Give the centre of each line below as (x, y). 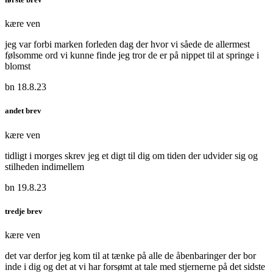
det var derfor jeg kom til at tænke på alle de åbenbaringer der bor (130, 255)
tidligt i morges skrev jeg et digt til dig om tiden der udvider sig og (131, 155)
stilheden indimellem (44, 166)
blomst (18, 66)
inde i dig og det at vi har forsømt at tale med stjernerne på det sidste (135, 266)
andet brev (23, 111)
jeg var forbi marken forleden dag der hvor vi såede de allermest (127, 44)
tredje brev (24, 211)
